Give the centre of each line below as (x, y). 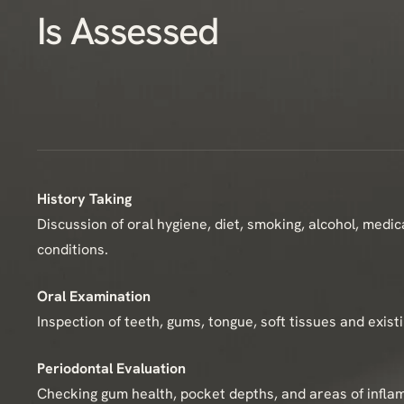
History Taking (84, 199)
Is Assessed (128, 31)
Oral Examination (94, 296)
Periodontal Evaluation (111, 368)
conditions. (73, 249)
